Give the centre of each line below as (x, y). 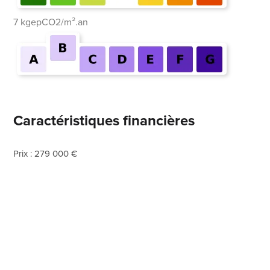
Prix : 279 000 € (46, 153)
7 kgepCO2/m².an (51, 22)
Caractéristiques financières (104, 120)
